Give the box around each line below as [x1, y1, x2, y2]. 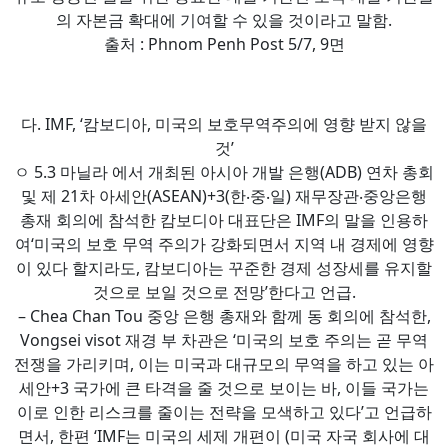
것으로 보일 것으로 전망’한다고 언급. [92, 280, 356, 303]
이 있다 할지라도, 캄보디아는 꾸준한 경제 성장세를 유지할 [16, 256, 432, 279]
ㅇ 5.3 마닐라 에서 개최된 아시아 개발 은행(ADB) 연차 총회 [14, 160, 434, 183]
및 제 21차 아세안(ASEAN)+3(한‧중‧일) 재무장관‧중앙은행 [21, 184, 427, 207]
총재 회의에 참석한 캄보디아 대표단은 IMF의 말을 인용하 [20, 208, 428, 231]
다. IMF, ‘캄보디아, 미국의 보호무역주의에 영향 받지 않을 [21, 112, 427, 135]
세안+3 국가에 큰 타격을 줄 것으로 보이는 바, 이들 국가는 [19, 376, 429, 399]
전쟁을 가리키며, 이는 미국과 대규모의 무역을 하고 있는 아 [14, 352, 434, 375]
